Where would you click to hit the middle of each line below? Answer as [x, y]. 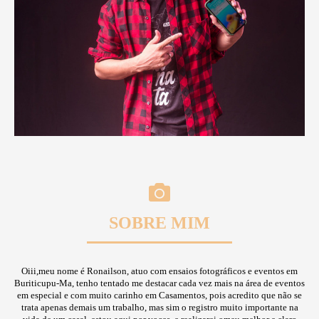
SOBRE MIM [159, 223]
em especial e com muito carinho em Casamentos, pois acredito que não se [159, 296]
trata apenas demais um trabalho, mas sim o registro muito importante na [159, 308]
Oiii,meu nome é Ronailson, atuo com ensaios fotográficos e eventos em [159, 271]
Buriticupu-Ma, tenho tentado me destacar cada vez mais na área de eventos [159, 283]
